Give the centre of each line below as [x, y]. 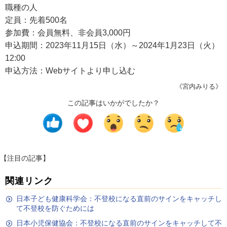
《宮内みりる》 [199, 86]
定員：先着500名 [36, 20]
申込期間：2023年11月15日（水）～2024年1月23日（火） [112, 45]
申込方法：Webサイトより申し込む [70, 71]
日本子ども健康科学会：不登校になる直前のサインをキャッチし [119, 199]
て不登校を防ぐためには [55, 208]
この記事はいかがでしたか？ [113, 103]
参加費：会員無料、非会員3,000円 [68, 33]
